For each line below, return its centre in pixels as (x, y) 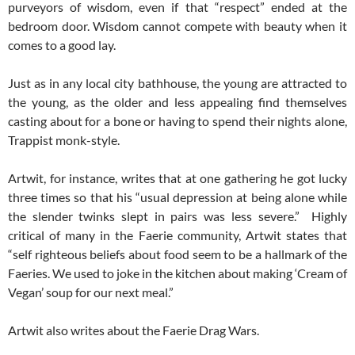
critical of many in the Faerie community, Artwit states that (177, 235)
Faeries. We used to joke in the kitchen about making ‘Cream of (177, 273)
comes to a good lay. (62, 45)
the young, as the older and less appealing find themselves (177, 102)
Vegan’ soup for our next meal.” (91, 292)
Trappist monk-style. (64, 140)
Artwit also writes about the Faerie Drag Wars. (134, 330)
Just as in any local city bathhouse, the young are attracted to (177, 83)
